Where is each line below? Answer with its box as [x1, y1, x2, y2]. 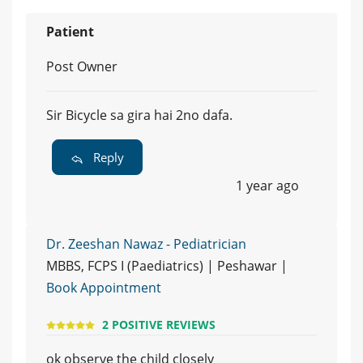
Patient [46, 23, 94, 41]
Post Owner [46, 58, 117, 76]
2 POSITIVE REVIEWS [102, 317, 216, 333]
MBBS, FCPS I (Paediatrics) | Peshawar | [46, 257, 288, 275]
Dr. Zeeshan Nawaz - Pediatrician [46, 235, 246, 254]
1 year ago [236, 177, 299, 195]
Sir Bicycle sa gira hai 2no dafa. [46, 106, 233, 125]
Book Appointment [46, 279, 161, 297]
